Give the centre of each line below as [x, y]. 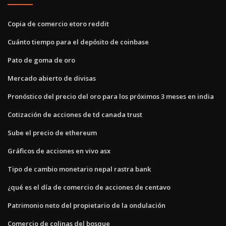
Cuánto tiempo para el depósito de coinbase [78, 42]
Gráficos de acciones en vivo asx [59, 151]
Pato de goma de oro [41, 60]
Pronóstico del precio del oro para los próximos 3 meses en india [111, 97]
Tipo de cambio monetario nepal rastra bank [79, 169]
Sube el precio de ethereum [52, 133]
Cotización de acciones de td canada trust [75, 115]
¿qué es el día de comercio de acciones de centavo [89, 187]
